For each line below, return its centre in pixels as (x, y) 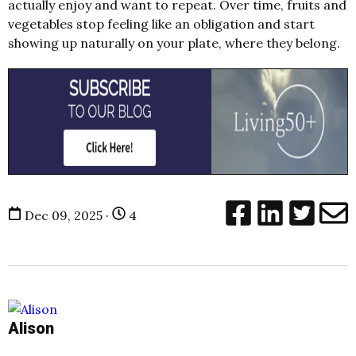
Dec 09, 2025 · (67, 215)
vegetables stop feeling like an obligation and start (161, 23)
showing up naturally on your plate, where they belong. (174, 43)
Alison (31, 328)
